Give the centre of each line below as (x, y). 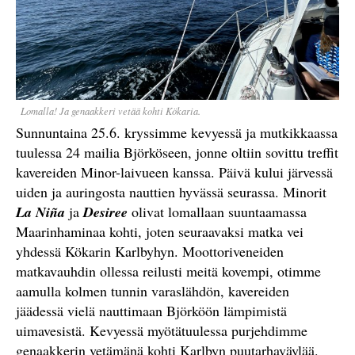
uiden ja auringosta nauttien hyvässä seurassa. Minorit (171, 192)
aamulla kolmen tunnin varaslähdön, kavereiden (153, 291)
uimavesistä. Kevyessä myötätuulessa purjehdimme (162, 330)
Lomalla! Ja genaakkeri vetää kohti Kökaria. (111, 111)
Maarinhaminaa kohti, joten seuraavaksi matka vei (160, 231)
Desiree (105, 212)
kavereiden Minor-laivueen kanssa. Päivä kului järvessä (174, 172)
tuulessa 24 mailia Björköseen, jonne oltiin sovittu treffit (177, 152)
